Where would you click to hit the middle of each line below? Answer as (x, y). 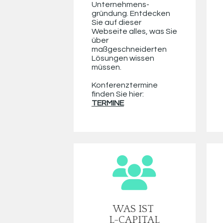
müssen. (106, 67)
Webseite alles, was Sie (134, 32)
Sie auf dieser (116, 23)
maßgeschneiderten (129, 50)
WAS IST (135, 209)
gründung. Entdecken (131, 14)
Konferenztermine (124, 85)
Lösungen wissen (123, 58)
